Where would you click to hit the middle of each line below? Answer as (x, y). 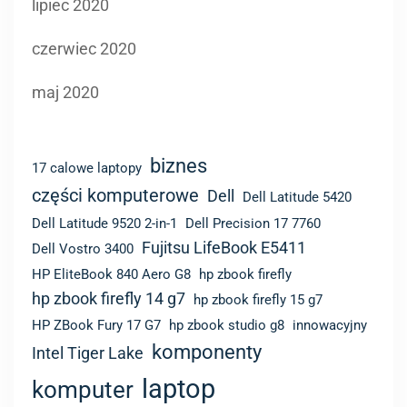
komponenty (207, 352)
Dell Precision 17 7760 (253, 223)
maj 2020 (65, 92)
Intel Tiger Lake (88, 353)
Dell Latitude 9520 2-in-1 (104, 223)
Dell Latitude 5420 (297, 197)
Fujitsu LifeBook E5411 (224, 248)
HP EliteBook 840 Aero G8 (111, 274)
